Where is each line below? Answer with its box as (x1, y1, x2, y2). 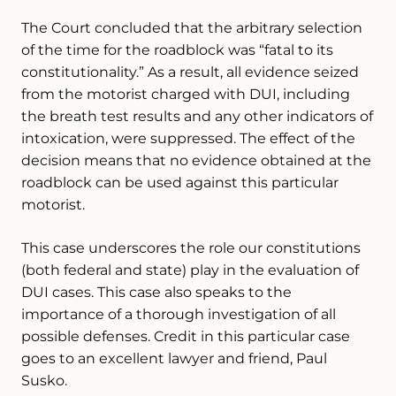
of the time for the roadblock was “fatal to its (21, 42, 333, 58)
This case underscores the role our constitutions (21, 240, 361, 256)
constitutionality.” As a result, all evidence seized (21, 64, 359, 80)
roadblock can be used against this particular (21, 174, 339, 191)
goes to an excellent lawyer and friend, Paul (21, 350, 327, 367)
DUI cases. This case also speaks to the (21, 284, 292, 301)
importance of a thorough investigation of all (21, 306, 336, 323)
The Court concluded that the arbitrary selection (21, 19, 362, 36)
